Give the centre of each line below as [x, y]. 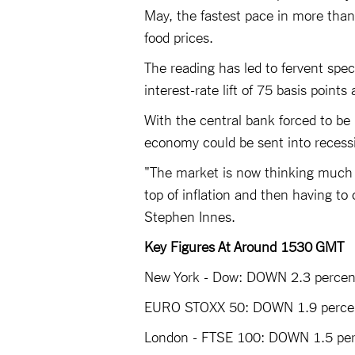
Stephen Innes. [190, 216]
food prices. [179, 36]
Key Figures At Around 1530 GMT [246, 246]
